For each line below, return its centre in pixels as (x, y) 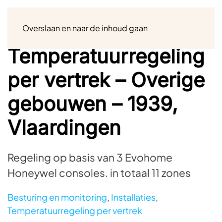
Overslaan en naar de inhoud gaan (85, 28)
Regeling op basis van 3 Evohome (90, 157)
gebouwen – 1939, (93, 104)
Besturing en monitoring (57, 197)
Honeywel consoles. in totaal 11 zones (99, 173)
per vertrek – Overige (106, 80)
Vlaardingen (64, 128)
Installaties (133, 197)
